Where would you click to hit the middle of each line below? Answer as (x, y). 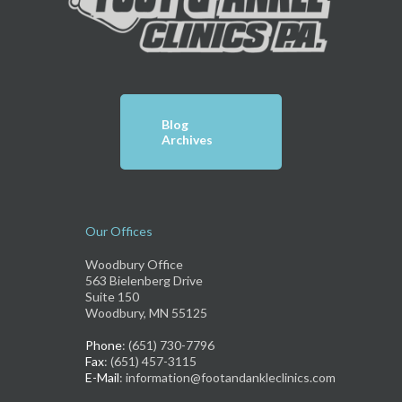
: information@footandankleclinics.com (227, 377)
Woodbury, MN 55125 (146, 312)
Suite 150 (112, 296)
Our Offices (118, 232)
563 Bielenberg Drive (144, 280)
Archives (187, 140)
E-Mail (102, 377)
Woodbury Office (134, 264)
